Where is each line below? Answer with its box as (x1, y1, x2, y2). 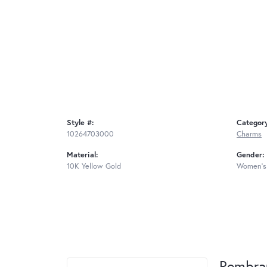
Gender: (237, 150, 265, 160)
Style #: (67, 117, 94, 128)
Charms (237, 129, 262, 139)
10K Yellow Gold (67, 161, 121, 172)
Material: (67, 150, 98, 160)
